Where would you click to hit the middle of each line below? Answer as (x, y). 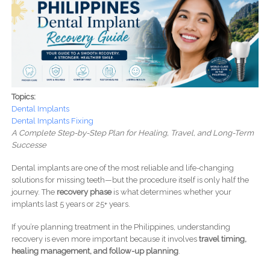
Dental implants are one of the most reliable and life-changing (122, 168)
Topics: (24, 97)
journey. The (34, 192)
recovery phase (84, 192)
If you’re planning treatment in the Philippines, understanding (121, 227)
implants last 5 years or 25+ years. (71, 204)
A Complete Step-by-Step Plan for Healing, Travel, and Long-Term (132, 133)
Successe (29, 145)
